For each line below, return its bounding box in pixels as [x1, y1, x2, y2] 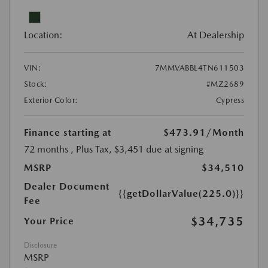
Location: [24, 29, 63, 41]
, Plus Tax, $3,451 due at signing [71, 143, 203, 155]
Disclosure [24, 240, 57, 249]
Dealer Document [24, 180, 109, 192]
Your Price [24, 215, 74, 227]
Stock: [24, 79, 47, 89]
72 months [24, 143, 68, 155]
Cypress [215, 95, 244, 105]
